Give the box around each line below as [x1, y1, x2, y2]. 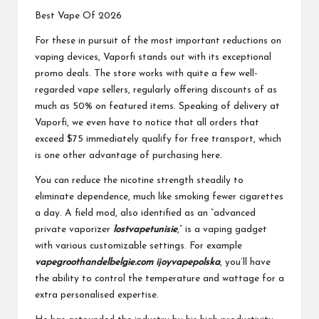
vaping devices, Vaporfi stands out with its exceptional [35, 52, 271, 62]
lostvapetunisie [113, 224, 177, 234]
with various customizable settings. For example [35, 241, 242, 251]
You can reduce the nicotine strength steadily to [35, 175, 244, 185]
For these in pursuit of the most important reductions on [35, 36, 281, 46]
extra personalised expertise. [35, 290, 159, 300]
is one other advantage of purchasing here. [35, 150, 222, 160]
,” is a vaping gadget [177, 224, 267, 234]
